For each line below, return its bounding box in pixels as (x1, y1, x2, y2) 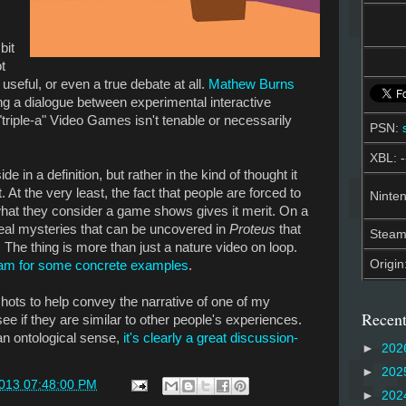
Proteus (229, 221, 275, 237)
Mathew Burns (208, 76, 295, 92)
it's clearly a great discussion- (123, 330, 298, 345)
